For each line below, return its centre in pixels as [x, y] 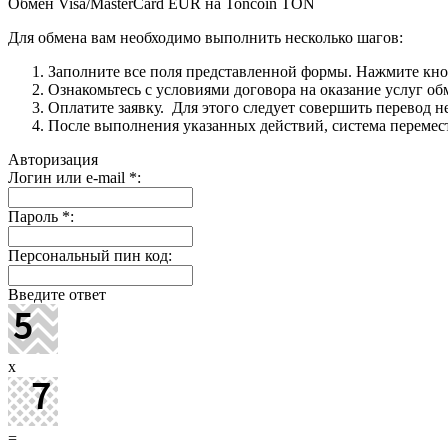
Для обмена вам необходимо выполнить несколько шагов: [205, 37]
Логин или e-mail [68, 177]
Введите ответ [57, 294]
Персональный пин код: [90, 255]
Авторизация [53, 159]
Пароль [35, 216]
